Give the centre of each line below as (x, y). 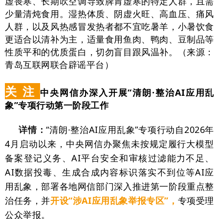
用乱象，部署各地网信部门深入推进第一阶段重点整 (109, 186)
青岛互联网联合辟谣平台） (59, 65)
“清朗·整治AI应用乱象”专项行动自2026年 (130, 130)
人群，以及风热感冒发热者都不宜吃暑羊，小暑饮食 (109, 26)
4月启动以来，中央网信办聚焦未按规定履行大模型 (109, 144)
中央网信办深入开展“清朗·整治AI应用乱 (127, 92)
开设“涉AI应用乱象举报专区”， (114, 200)
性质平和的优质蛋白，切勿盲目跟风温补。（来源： (109, 52)
